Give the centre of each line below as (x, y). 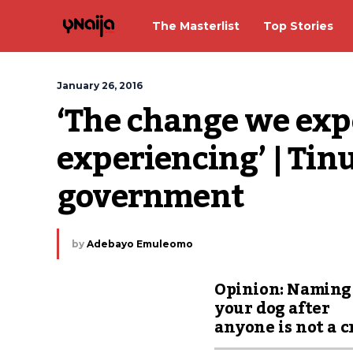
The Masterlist (196, 26)
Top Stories (298, 26)
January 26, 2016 (100, 85)
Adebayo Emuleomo (140, 244)
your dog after (272, 309)
